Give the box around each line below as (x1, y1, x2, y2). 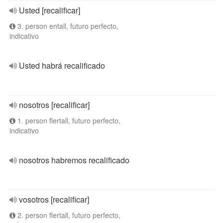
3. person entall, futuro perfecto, (15, 21, 118, 31)
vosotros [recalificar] (19, 194, 89, 205)
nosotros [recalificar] (19, 99, 90, 111)
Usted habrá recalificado (19, 60, 105, 71)
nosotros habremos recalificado (19, 154, 129, 166)
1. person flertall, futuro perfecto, (15, 115, 120, 125)
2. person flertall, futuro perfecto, (15, 210, 120, 220)
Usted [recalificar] (19, 4, 80, 16)
